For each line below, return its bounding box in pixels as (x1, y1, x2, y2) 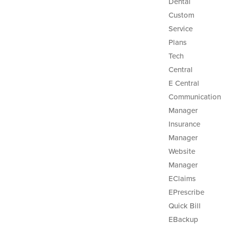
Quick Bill (168, 201, 201, 210)
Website (168, 147, 195, 156)
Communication (168, 92, 221, 101)
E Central (168, 79, 199, 88)
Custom (168, 11, 194, 20)
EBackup (168, 215, 198, 224)
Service (168, 24, 193, 33)
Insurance (168, 120, 200, 129)
